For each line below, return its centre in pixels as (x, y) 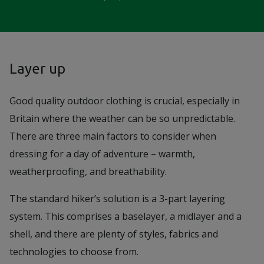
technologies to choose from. (75, 252)
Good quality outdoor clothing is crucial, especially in (125, 101)
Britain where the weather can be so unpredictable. (122, 118)
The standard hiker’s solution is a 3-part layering (117, 199)
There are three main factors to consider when (113, 136)
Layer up (37, 69)
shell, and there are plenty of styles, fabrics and (114, 234)
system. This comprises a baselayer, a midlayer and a (126, 216)
